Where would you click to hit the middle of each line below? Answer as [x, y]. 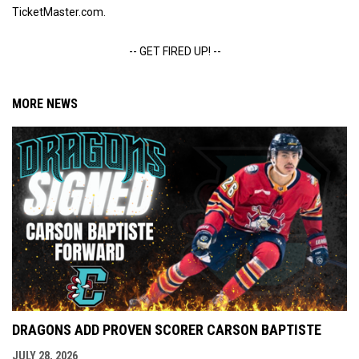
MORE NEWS [45, 104]
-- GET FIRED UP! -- [175, 51]
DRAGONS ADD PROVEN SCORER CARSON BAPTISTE [167, 329]
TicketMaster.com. [59, 12]
